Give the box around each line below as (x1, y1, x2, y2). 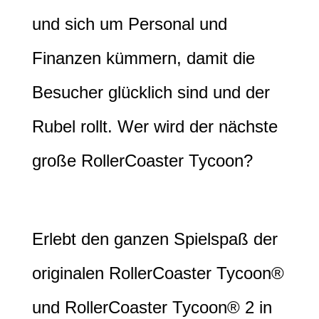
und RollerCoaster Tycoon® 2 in (32, 297, 272, 317)
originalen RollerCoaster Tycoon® (32, 263, 284, 283)
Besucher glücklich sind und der (32, 83, 270, 103)
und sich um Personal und (32, 14, 227, 34)
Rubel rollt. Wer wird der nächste (32, 117, 278, 137)
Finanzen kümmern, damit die (32, 48, 255, 68)
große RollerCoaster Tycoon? (32, 151, 253, 171)
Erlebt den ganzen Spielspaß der (32, 229, 278, 249)
